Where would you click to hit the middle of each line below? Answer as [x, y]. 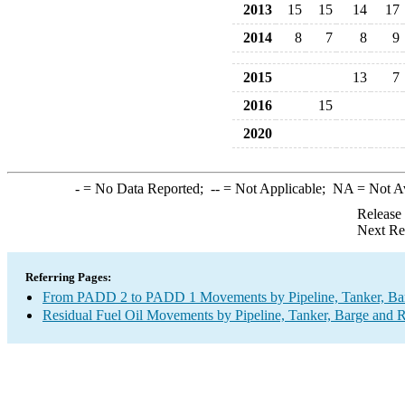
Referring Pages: [68, 277]
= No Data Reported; [145, 188]
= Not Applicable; [276, 188]
